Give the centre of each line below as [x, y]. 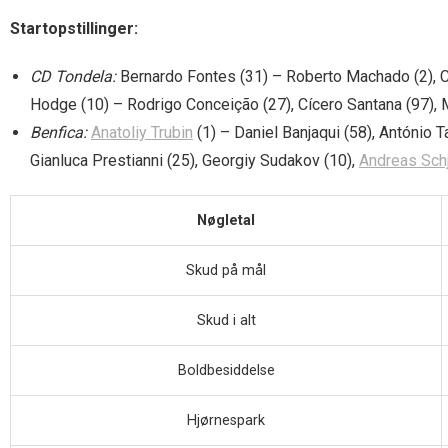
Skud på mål [226, 271]
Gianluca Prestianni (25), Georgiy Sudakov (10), [194, 161]
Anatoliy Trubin [142, 133]
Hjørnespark [226, 421]
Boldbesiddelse [226, 371]
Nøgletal [226, 221]
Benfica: [58, 133]
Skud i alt [226, 321]
